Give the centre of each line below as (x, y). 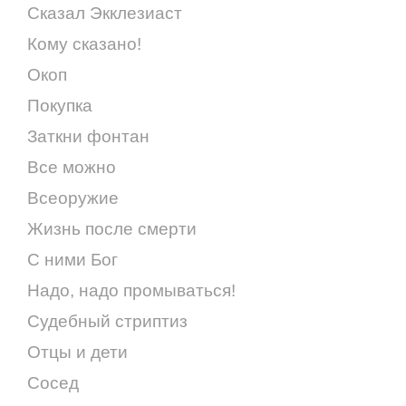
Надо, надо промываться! (131, 290)
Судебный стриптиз (107, 321)
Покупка (60, 105)
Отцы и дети (77, 352)
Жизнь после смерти (112, 228)
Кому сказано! (84, 43)
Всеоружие (73, 198)
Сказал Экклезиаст (105, 13)
